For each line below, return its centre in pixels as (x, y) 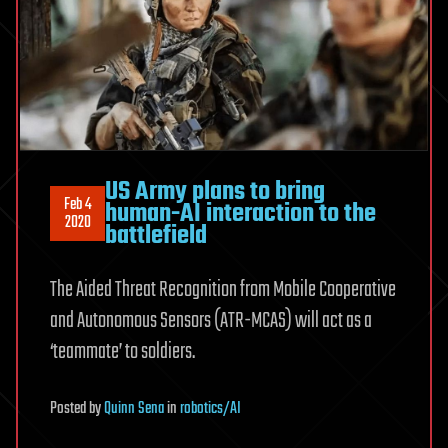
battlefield (156, 235)
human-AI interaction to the (240, 213)
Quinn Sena (134, 408)
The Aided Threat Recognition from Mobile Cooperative (223, 289)
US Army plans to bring (215, 191)
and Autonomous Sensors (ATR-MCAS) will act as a (211, 320)
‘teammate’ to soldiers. (122, 351)
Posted (69, 408)
